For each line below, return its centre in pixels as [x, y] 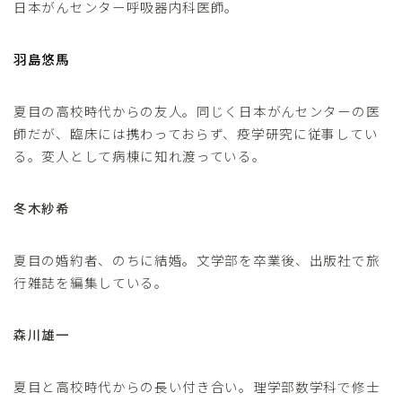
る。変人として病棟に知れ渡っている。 [140, 155]
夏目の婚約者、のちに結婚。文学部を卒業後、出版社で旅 [197, 259]
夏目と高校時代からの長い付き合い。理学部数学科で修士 [197, 386]
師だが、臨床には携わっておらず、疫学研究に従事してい [196, 133]
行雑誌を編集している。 [91, 282]
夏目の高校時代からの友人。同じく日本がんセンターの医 [197, 110]
